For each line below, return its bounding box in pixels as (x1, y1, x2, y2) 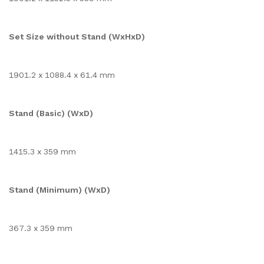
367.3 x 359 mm (9, 223, 72, 233)
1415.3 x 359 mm (9, 147, 76, 156)
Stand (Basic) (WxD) (9, 108, 93, 118)
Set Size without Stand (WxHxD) (9, 32, 145, 41)
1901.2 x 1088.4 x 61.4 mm (9, 70, 115, 80)
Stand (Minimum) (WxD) (9, 185, 110, 194)
